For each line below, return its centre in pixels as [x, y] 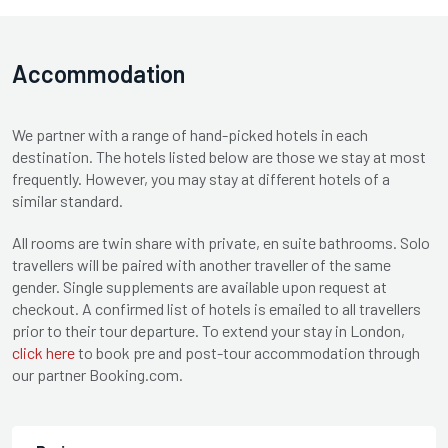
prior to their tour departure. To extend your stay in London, [208, 331]
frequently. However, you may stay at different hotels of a [201, 179]
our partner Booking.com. [97, 375]
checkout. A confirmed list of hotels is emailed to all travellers [216, 309]
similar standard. [69, 201]
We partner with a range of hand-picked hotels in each [190, 135]
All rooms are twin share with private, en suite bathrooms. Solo [221, 243]
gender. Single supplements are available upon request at [199, 287]
